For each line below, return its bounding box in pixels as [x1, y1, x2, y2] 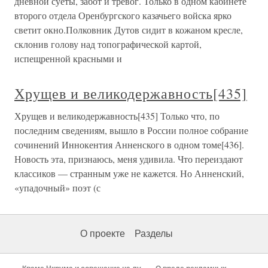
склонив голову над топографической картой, [14, 38, 202, 50]
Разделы [135, 229, 173, 239]
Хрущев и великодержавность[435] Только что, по [14, 109, 220, 122]
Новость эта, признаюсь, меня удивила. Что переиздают [14, 153, 243, 165]
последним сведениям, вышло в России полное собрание [14, 124, 248, 136]
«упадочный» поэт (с [14, 181, 100, 194]
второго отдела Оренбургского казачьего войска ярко [14, 9, 232, 22]
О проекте [80, 229, 125, 239]
